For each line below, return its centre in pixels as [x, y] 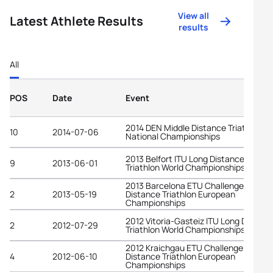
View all [194, 16]
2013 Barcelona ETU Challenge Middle [198, 185]
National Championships [173, 136]
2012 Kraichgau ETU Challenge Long [195, 247]
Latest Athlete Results [76, 21]
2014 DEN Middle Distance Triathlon [194, 127]
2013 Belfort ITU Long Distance [185, 158]
